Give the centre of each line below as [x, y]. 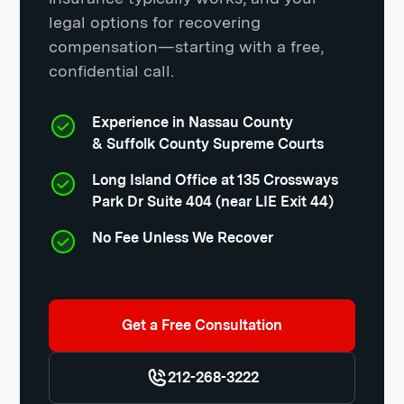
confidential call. [112, 71]
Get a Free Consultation [202, 325]
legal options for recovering [155, 22]
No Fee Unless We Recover [183, 238]
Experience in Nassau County [193, 122]
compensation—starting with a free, [187, 46]
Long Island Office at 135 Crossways [216, 180]
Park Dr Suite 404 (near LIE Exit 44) [213, 202]
